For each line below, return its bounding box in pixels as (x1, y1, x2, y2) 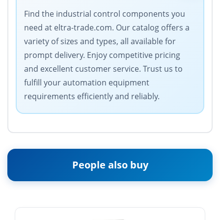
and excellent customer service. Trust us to (24, 63, 183, 75)
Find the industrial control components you (24, 8, 185, 20)
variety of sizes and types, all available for (24, 36, 176, 47)
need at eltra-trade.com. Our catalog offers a (24, 22, 190, 33)
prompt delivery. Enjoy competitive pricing (24, 50, 180, 61)
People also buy (72, 158, 148, 172)
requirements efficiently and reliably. (24, 91, 160, 102)
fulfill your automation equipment (24, 77, 149, 88)
